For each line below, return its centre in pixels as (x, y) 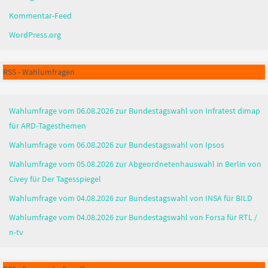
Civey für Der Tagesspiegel (55, 179)
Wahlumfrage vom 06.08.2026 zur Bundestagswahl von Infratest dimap (135, 110)
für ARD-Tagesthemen (48, 125)
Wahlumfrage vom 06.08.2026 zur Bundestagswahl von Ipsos (117, 144)
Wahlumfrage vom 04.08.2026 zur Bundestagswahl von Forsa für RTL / (133, 217)
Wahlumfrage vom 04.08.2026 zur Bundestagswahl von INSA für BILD (131, 198)
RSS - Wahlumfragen (39, 71)
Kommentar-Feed (40, 15)
